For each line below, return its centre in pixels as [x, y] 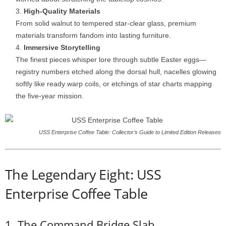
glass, [158, 23]
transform [63, 35]
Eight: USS [130, 174]
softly [25, 84]
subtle [150, 60]
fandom [93, 35]
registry [29, 72]
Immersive [42, 47]
